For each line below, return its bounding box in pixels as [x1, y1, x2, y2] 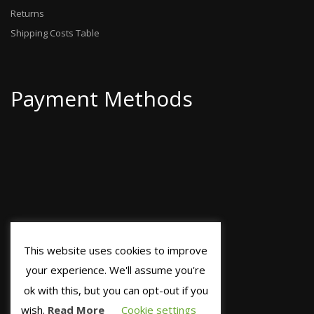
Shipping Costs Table [11, 27, 100, 40]
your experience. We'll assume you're [26, 263, 205, 278]
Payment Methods [11, 84, 193, 114]
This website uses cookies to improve [24, 243, 207, 257]
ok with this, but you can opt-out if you [23, 282, 208, 297]
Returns [11, 7, 44, 20]
